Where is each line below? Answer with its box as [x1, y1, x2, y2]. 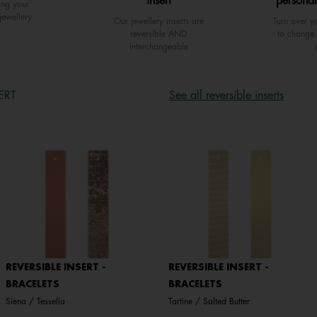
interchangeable [129, 42, 188, 52]
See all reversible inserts [169, 90, 284, 102]
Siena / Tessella [5, 297, 65, 306]
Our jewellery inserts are [113, 17, 204, 26]
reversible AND [130, 30, 187, 39]
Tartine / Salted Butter [168, 297, 250, 306]
